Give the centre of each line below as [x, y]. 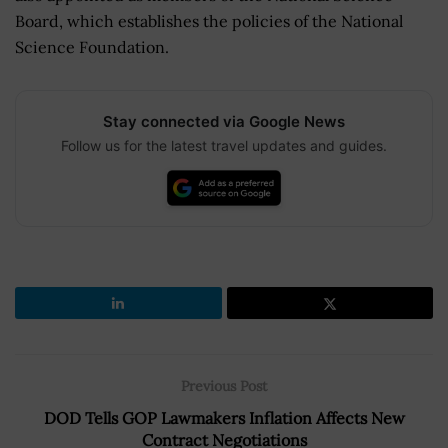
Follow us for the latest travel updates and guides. [224, 145]
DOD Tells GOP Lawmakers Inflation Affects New [224, 417]
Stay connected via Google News [224, 121]
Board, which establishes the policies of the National [209, 20]
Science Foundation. [92, 46]
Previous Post [224, 385]
